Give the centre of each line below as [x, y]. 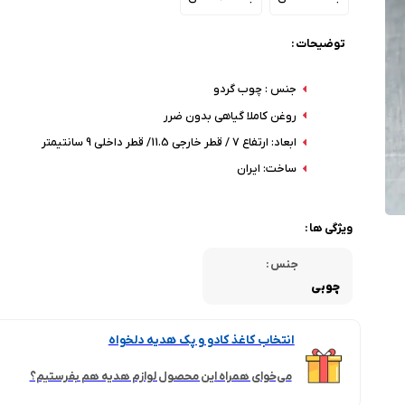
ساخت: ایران [266, 169]
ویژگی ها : [329, 228]
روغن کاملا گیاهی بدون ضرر [230, 116]
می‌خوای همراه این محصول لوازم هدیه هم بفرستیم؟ [160, 377]
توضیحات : [319, 44]
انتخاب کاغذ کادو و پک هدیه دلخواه [201, 341]
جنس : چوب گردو [254, 89]
